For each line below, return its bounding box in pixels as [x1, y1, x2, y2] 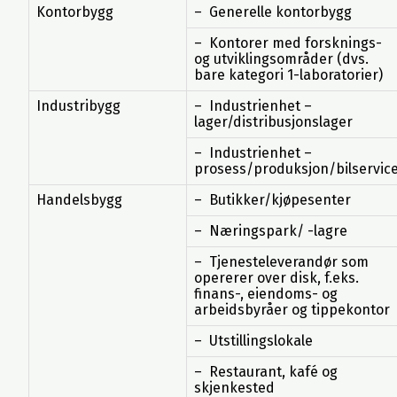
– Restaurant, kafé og [194, 363, 338, 380]
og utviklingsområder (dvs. [194, 51, 369, 67]
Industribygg [36, 97, 121, 114]
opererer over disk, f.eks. [194, 269, 359, 286]
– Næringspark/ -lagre [194, 222, 347, 239]
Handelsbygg [36, 191, 122, 208]
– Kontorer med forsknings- [194, 35, 382, 51]
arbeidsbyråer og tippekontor [194, 301, 390, 318]
